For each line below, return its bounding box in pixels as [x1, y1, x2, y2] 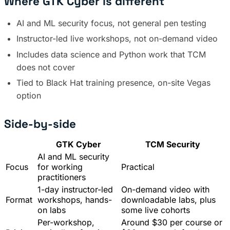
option [16, 90, 41, 101]
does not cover [16, 62, 75, 72]
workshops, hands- [37, 195, 112, 205]
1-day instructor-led [37, 184, 113, 195]
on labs [37, 205, 66, 216]
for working [37, 162, 83, 172]
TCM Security [145, 139, 200, 150]
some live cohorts [121, 205, 190, 216]
